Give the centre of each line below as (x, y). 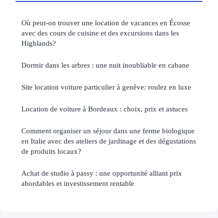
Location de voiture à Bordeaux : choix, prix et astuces (105, 109)
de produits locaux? (51, 151)
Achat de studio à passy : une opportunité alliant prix (102, 173)
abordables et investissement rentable (78, 183)
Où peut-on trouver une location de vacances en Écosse (106, 23)
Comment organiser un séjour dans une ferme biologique (108, 131)
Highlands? (39, 43)
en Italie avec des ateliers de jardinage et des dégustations (109, 141)
